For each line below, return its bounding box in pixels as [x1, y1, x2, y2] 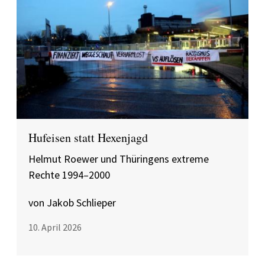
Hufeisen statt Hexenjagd [28, 130, 148, 146]
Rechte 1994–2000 [28, 168, 110, 182]
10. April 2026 [28, 221, 82, 233]
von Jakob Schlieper [28, 196, 116, 209]
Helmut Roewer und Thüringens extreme [28, 152, 209, 166]
